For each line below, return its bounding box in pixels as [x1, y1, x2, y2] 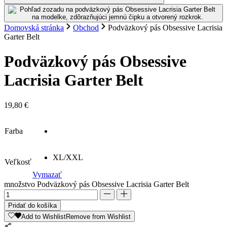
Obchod [73, 23, 99, 32]
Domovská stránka [4, 23, 64, 32]
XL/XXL [53, 153, 83, 162]
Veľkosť [5, 157, 31, 166]
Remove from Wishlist [66, 212, 131, 220]
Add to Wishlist [21, 212, 66, 220]
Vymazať [32, 170, 62, 179]
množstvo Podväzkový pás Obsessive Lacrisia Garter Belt [4, 179, 189, 188]
